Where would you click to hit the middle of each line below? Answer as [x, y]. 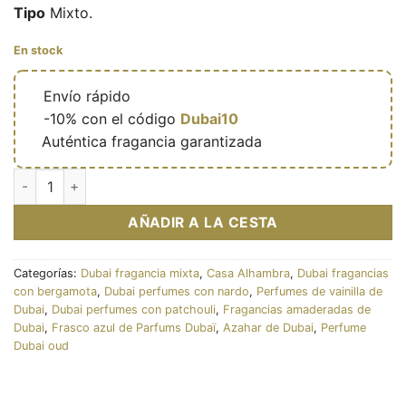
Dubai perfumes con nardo [177, 291]
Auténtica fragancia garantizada [152, 141]
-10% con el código [112, 118]
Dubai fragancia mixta [140, 273]
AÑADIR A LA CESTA [203, 222]
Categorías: [47, 273]
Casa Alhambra [248, 273]
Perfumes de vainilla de [319, 291]
